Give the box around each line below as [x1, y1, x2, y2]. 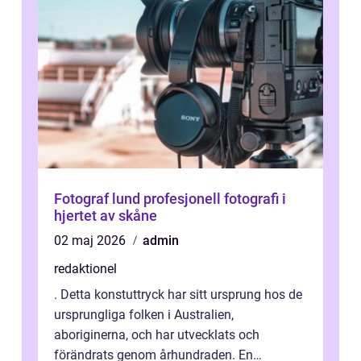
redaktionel [54, 261, 117, 276]
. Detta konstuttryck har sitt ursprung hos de [54, 287, 302, 302]
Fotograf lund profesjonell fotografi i [54, 190, 143, 207]
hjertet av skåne [54, 207, 157, 224]
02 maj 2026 [54, 233, 129, 248]
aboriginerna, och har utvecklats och [54, 327, 259, 342]
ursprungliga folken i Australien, [54, 307, 234, 322]
